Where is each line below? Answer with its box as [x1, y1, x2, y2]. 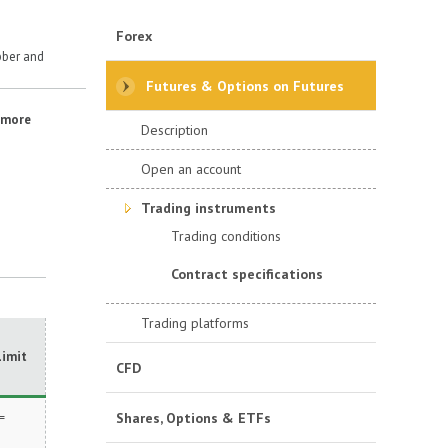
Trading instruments [141, 199, 276, 217]
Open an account [141, 160, 241, 178]
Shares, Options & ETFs [116, 409, 271, 427]
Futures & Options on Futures [146, 77, 344, 95]
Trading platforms [141, 314, 249, 332]
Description [141, 121, 208, 139]
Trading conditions [171, 227, 281, 245]
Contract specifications [171, 265, 323, 283]
